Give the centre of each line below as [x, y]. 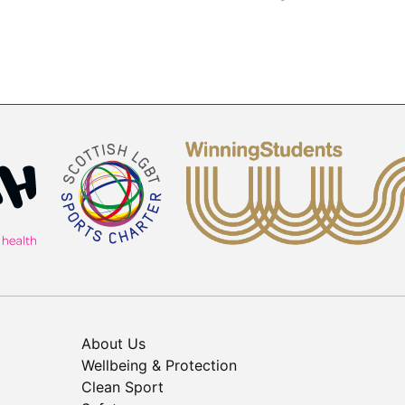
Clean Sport [122, 387]
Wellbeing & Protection [159, 366]
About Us [113, 344]
